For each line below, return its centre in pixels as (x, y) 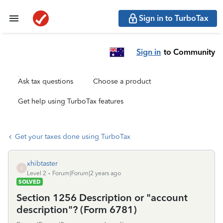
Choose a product (122, 81)
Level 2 (37, 173)
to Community (189, 52)
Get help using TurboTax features (71, 101)
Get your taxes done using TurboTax (73, 137)
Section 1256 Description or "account (102, 198)
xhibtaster (42, 164)
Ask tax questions (46, 81)
